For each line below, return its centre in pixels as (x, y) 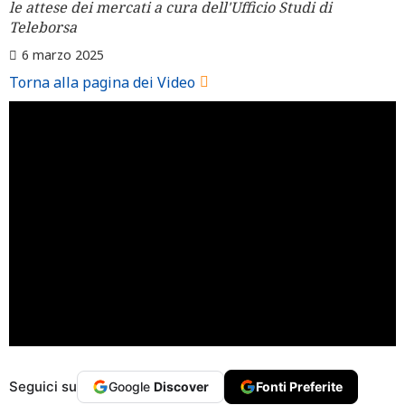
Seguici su (43, 386)
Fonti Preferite (299, 386)
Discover (181, 386)
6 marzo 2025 (63, 55)
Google (131, 386)
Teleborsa (43, 27)
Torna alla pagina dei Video (102, 82)
